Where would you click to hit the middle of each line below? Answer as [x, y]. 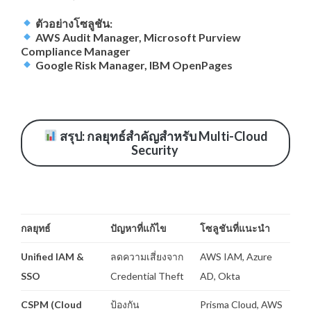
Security [154, 150]
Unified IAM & [52, 256]
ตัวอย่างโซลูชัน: [73, 23]
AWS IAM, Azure [236, 256]
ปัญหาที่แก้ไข [138, 228]
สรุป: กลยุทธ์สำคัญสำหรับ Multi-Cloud [162, 136]
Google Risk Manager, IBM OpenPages [134, 65]
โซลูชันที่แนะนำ [235, 228]
